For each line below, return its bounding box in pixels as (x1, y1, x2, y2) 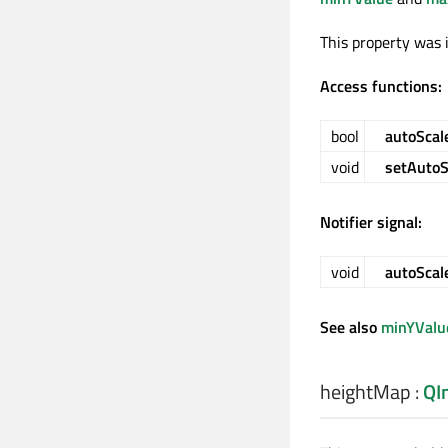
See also (320, 315, 381, 339)
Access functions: (320, 74, 442, 98)
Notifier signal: (320, 210, 422, 234)
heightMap (320, 376, 411, 407)
